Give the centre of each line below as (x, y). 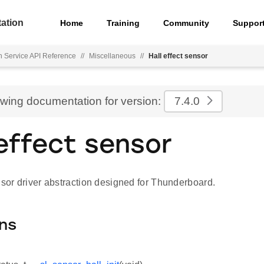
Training (123, 23)
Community (187, 23)
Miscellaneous (112, 56)
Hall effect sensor (178, 56)
